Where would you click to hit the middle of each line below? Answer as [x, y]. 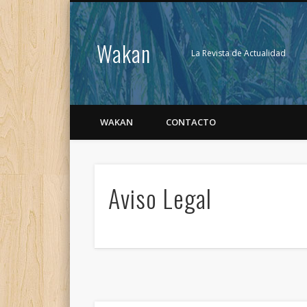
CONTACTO [191, 122]
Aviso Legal [160, 198]
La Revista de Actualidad [238, 53]
